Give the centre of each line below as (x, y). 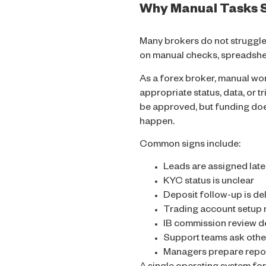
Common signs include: (190, 145)
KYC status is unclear (209, 183)
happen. (157, 123)
